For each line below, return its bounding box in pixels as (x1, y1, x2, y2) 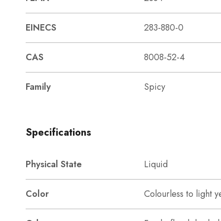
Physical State (26, 158, 82, 171)
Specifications (26, 125, 91, 140)
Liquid (144, 158, 168, 171)
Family (26, 80, 51, 93)
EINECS (26, 21, 56, 34)
